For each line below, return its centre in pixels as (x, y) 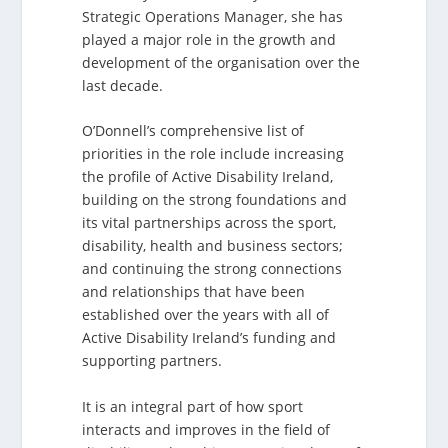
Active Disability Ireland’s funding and (209, 338)
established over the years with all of (206, 315)
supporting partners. (152, 361)
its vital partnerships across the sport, (209, 223)
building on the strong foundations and (215, 200)
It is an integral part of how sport (193, 406)
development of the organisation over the (221, 62)
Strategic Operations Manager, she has (213, 16)
